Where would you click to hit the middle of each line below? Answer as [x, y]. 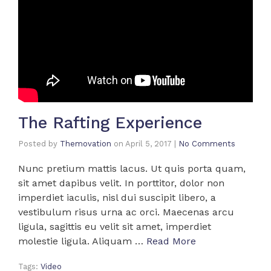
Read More [171, 241]
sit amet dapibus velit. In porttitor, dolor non [121, 183]
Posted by [39, 144]
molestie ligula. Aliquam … [82, 241]
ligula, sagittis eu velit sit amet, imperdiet [115, 227]
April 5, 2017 [149, 144]
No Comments [207, 144]
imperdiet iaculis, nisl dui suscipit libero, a [117, 198]
